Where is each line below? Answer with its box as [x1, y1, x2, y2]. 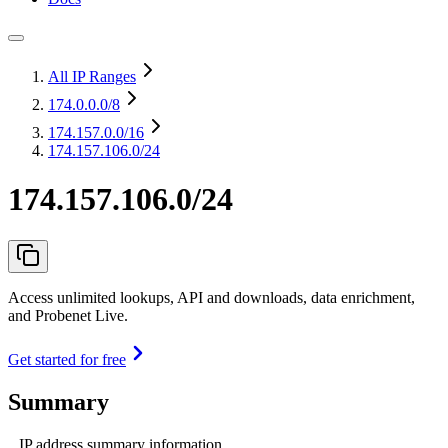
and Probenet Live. [8, 306, 128, 324]
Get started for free [8, 350, 126, 368]
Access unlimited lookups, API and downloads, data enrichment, [8, 288, 415, 306]
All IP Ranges [48, 68, 136, 85]
